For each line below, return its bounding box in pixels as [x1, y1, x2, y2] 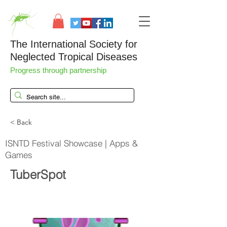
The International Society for [10, 38, 137, 50]
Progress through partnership [10, 65, 108, 74]
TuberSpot [10, 167, 66, 182]
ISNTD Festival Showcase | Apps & [5, 137, 138, 148]
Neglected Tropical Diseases [10, 51, 137, 62]
